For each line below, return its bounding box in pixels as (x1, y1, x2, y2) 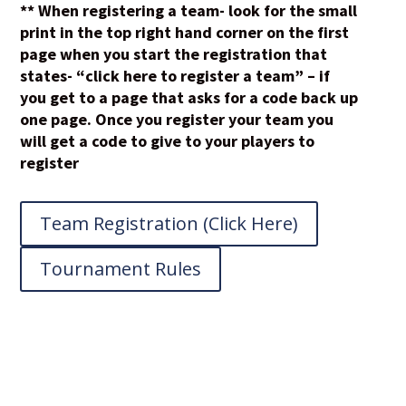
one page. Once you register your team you (20, 109, 334, 130)
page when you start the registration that (20, 43, 328, 65)
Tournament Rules (40, 256, 202, 282)
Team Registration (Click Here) (40, 211, 299, 237)
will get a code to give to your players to (20, 130, 315, 152)
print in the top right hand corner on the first (20, 22, 350, 43)
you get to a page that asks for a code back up (20, 87, 359, 109)
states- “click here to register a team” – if (20, 65, 331, 87)
